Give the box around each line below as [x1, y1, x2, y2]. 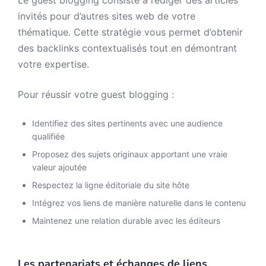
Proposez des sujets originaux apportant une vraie [32, 149, 227, 159]
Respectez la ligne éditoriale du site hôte [32, 180, 189, 190]
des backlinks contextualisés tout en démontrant [18, 42, 237, 54]
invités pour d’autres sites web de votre [18, 10, 195, 22]
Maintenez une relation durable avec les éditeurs [32, 216, 220, 226]
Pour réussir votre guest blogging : [18, 88, 174, 100]
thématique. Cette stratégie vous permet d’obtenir [18, 26, 243, 38]
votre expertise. [18, 58, 89, 70]
